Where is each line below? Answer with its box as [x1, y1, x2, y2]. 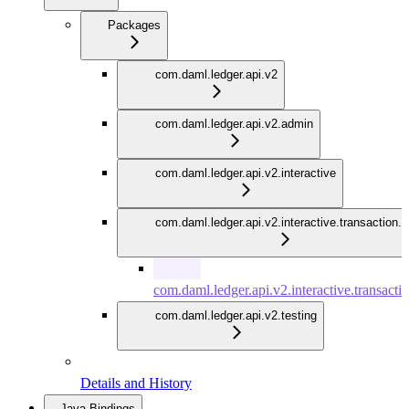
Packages [108, 18, 161, 33]
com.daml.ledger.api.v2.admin [155, 117, 313, 131]
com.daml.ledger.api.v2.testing [155, 309, 317, 323]
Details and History [80, 375, 192, 392]
